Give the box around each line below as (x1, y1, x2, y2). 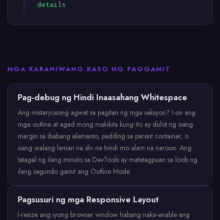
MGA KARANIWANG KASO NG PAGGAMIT (7, 64, 171, 74)
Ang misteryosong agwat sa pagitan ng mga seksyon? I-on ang (18, 108, 195, 117)
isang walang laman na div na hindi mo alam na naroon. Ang (18, 143, 192, 153)
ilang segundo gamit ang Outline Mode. (18, 166, 131, 176)
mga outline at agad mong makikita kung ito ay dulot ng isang (18, 119, 193, 129)
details (37, 1, 66, 8)
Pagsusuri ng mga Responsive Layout (18, 193, 159, 205)
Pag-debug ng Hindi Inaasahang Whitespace (18, 91, 187, 103)
